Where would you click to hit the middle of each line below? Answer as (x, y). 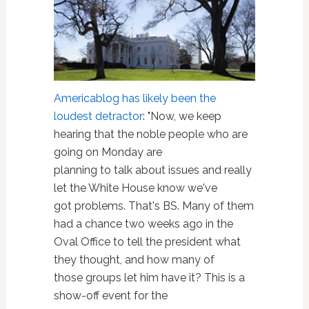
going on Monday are (108, 152)
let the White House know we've (135, 188)
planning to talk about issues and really (152, 170)
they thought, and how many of (134, 259)
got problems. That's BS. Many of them (153, 206)
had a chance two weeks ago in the (143, 223)
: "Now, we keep (182, 116)
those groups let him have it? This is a (149, 277)
